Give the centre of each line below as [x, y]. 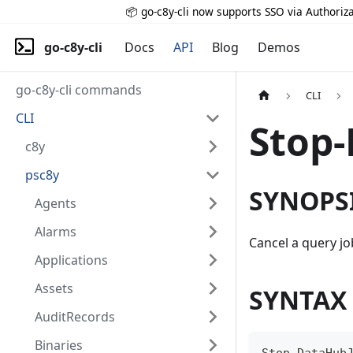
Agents [56, 203]
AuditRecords [75, 317]
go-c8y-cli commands [79, 90]
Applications [71, 260]
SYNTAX [298, 300]
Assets [54, 288]
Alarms [56, 232]
